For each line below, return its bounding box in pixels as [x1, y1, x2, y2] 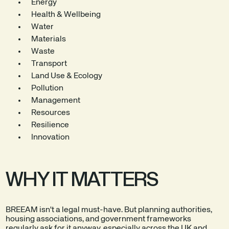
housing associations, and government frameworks [6, 215, 192, 223]
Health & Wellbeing [31, 10, 101, 19]
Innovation [31, 133, 70, 142]
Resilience [31, 121, 70, 129]
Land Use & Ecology [31, 72, 103, 80]
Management [31, 96, 81, 105]
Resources [31, 108, 71, 117]
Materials [31, 35, 66, 43]
